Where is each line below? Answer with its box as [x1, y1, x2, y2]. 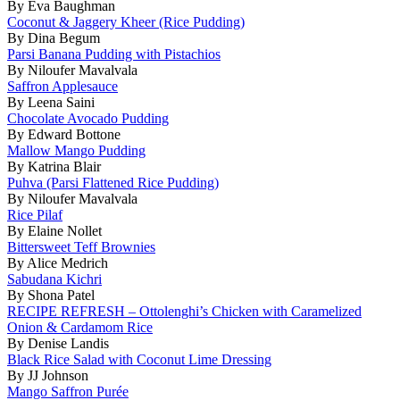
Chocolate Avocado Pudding [7, 110, 169, 126]
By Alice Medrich [7, 254, 108, 271]
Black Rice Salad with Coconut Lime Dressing [7, 351, 271, 367]
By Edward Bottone [7, 126, 121, 142]
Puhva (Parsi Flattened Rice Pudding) [7, 174, 219, 190]
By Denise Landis [7, 335, 109, 351]
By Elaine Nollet [7, 222, 102, 238]
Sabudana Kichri [7, 271, 102, 287]
